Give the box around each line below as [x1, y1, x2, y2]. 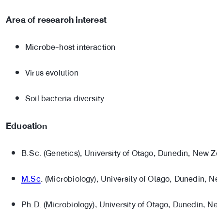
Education [6, 118, 47, 134]
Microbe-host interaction [25, 40, 116, 54]
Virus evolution [25, 65, 78, 80]
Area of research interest [6, 12, 107, 28]
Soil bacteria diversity [25, 91, 105, 106]
